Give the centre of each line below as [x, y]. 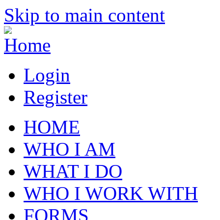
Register [55, 97]
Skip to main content [84, 15]
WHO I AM [69, 149]
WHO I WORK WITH [111, 193]
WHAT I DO [73, 171]
